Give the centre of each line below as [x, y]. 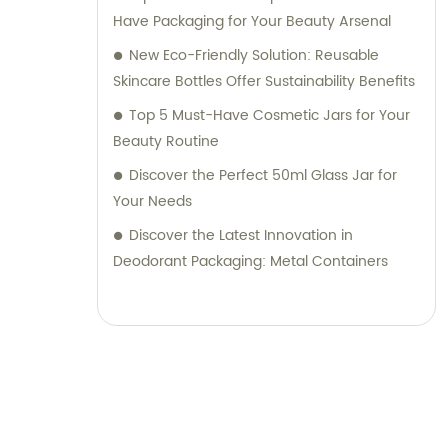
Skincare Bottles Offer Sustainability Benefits [264, 82]
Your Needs [152, 202]
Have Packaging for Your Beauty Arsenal [252, 22]
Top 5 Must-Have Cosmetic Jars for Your [269, 116]
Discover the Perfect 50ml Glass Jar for [263, 176]
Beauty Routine [166, 142]
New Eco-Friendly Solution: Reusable [254, 56]
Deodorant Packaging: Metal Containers [250, 262]
